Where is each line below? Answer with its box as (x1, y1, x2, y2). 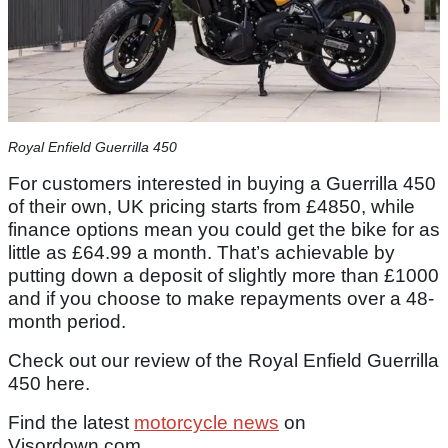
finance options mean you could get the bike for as (8, 218, 440, 240)
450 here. (8, 372, 90, 394)
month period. (8, 310, 126, 332)
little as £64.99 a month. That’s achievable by (8, 241, 395, 263)
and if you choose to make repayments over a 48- (8, 287, 434, 309)
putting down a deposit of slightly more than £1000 (8, 264, 439, 286)
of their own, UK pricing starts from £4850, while (8, 195, 415, 217)
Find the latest (8, 411, 134, 433)
